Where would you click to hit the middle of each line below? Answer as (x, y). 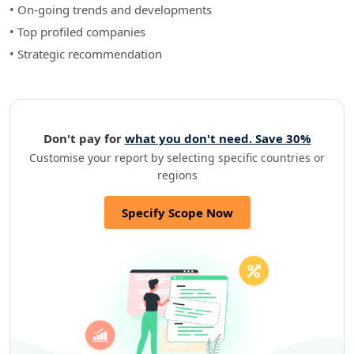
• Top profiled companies (77, 32)
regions (177, 175)
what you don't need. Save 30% (218, 139)
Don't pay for (84, 139)
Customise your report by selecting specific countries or (177, 158)
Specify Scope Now (177, 213)
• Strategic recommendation (86, 54)
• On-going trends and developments (111, 10)
